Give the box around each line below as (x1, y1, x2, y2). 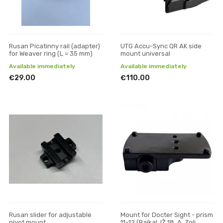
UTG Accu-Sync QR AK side (120, 42, 202, 50)
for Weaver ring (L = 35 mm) (9, 50, 93, 57)
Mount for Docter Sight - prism (120, 211, 213, 219)
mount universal (120, 50, 170, 57)
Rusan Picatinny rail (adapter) (9, 42, 100, 50)
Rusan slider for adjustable (9, 211, 92, 219)
